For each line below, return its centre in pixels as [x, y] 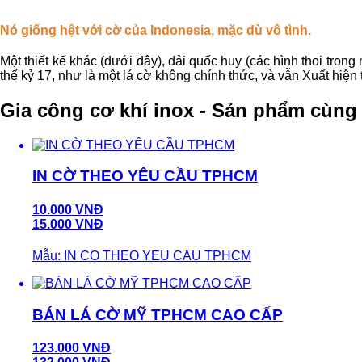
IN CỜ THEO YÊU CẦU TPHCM [145, 176]
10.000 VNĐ [68, 209]
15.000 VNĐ [68, 224]
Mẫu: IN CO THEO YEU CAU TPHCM [142, 255]
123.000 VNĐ [72, 347]
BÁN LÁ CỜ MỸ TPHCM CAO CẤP [158, 314]
